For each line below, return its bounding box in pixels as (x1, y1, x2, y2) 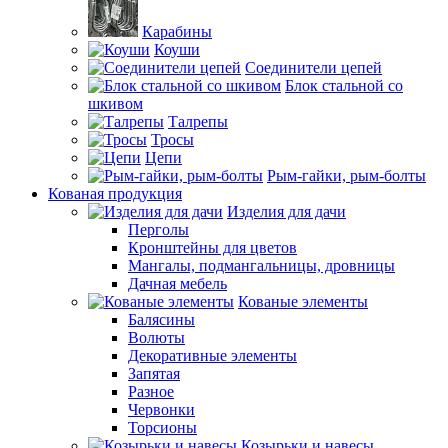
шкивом (88, 95, 143, 112)
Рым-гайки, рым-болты (267, 167, 426, 184)
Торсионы (128, 419, 197, 436)
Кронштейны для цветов (128, 239, 297, 256)
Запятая (128, 365, 180, 382)
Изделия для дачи (227, 203, 346, 220)
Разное (128, 383, 174, 400)
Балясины (128, 311, 195, 328)
